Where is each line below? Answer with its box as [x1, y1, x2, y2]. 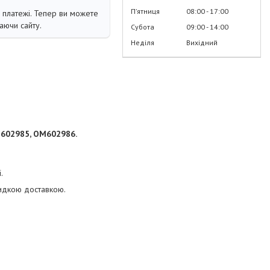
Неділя [131, 38, 154, 47]
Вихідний [186, 38, 218, 47]
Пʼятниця [131, 7, 160, 16]
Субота [131, 22, 154, 31]
